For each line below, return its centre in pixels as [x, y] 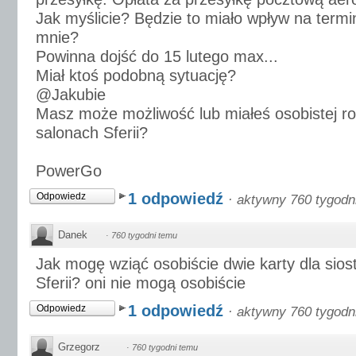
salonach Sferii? [92, 133]
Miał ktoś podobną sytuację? [136, 75]
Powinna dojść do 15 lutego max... [157, 56]
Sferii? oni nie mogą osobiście [141, 283]
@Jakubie [71, 95]
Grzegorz [79, 347]
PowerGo [69, 171]
